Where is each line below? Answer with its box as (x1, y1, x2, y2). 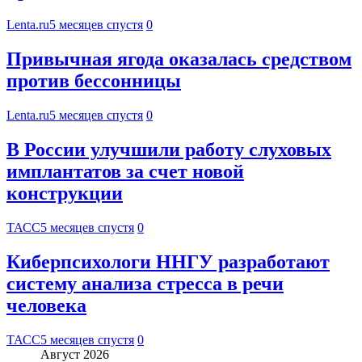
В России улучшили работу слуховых (6, 139, 331, 161)
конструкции (6, 183, 123, 204)
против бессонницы (6, 70, 181, 92)
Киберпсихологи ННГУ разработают (6, 250, 330, 272)
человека (6, 294, 86, 316)
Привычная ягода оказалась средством (6, 48, 351, 70)
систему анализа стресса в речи (6, 272, 284, 294)
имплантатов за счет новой (6, 161, 244, 183)
